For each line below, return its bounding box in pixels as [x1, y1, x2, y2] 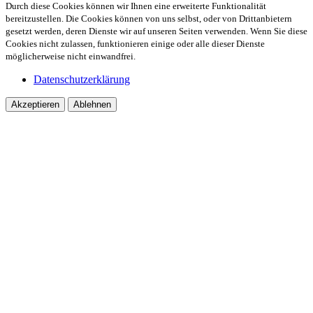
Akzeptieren [11, 99, 59, 110]
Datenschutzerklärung [34, 73, 130, 85]
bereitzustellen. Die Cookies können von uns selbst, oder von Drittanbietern [6, 13, 292, 24]
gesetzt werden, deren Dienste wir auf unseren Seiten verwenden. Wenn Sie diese [6, 25, 307, 36]
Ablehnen [73, 99, 111, 110]
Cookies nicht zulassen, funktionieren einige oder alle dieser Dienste [6, 38, 265, 49]
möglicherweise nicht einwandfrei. [6, 50, 136, 61]
